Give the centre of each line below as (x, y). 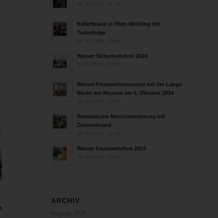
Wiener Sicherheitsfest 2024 (112, 56)
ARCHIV (66, 200)
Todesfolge (91, 33)
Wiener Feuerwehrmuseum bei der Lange (130, 84)
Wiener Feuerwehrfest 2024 (112, 148)
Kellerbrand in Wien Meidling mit (119, 24)
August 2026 (69, 213)
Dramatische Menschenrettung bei (121, 116)
